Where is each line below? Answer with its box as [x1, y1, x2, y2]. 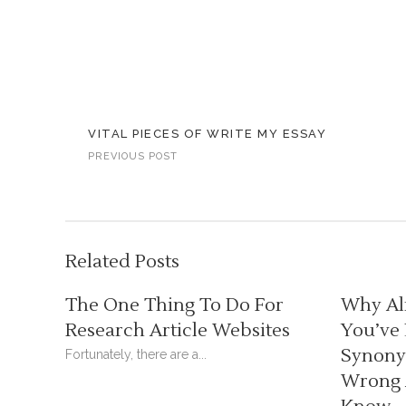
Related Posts [65, 250, 179, 274]
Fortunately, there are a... [65, 347, 207, 362]
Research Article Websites [65, 319, 290, 343]
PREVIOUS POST [88, 150, 178, 162]
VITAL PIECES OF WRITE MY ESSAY [88, 127, 326, 140]
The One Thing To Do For [65, 294, 284, 317]
